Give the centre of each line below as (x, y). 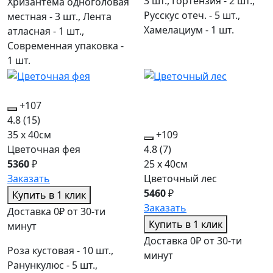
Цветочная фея (44, 149)
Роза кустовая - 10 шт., (60, 250)
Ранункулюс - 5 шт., (52, 265)
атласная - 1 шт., (46, 31)
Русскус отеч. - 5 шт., (192, 16)
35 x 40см (29, 134)
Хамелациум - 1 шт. (189, 30)
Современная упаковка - (66, 46)
